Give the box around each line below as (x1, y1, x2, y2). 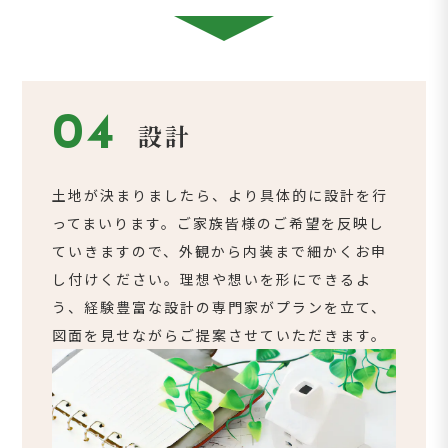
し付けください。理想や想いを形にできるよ (52, 268, 373, 289)
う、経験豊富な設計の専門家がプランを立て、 (52, 296, 388, 317)
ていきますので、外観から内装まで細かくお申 (52, 240, 388, 261)
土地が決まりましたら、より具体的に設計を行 (52, 184, 389, 205)
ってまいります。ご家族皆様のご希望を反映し (52, 212, 386, 233)
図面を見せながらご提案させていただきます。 (52, 324, 388, 345)
